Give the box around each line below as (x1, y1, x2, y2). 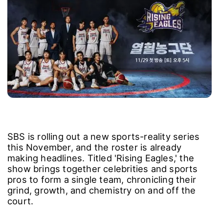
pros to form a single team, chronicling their (7, 174, 197, 185)
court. (7, 196, 34, 207)
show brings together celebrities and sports (7, 163, 198, 175)
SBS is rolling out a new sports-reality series (7, 131, 200, 142)
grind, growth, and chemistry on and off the (7, 185, 196, 196)
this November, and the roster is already (7, 142, 182, 153)
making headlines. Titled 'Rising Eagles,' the (7, 153, 195, 164)
